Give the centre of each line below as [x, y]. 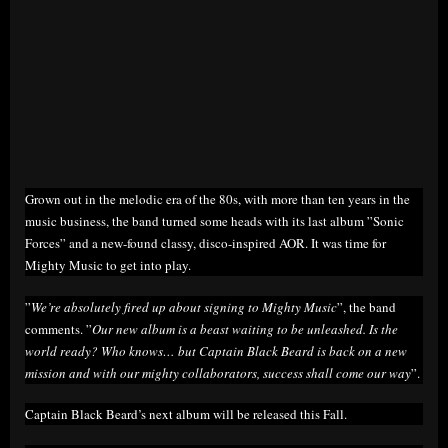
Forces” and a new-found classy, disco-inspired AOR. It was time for [205, 243]
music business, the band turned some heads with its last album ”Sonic [214, 221]
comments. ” [58, 328]
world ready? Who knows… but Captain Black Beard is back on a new [216, 350]
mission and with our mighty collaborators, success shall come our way [218, 372]
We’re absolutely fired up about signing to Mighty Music [184, 306]
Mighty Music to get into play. [110, 265]
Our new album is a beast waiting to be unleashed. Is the [245, 328]
